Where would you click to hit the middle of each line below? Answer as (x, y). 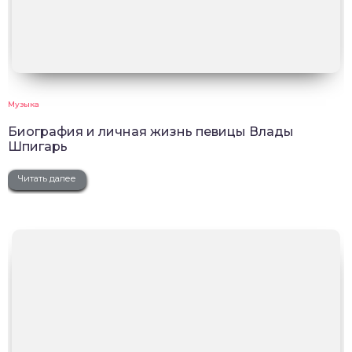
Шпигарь (38, 146)
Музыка (24, 104)
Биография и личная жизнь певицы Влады (151, 131)
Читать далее (47, 178)
